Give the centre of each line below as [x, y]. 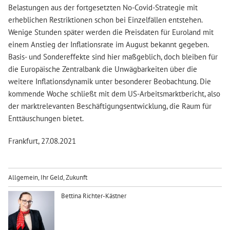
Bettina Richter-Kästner [93, 196]
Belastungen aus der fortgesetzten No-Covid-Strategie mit [103, 7]
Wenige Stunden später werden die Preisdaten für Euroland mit [111, 32]
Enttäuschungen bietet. [46, 118]
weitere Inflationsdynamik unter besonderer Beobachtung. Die [109, 81]
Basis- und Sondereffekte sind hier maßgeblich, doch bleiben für [113, 56]
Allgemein [23, 177]
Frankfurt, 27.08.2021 [42, 141]
